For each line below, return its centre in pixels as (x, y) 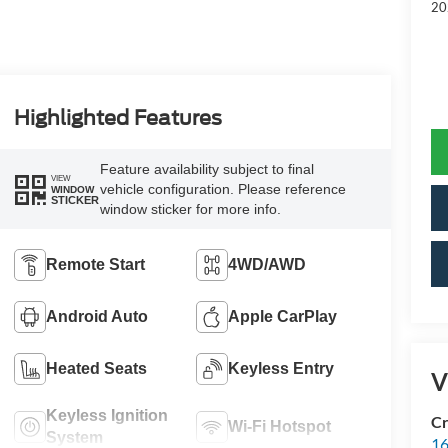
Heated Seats (96, 368)
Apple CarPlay (283, 316)
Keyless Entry (281, 368)
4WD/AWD (267, 264)
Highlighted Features (117, 118)
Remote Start (95, 264)
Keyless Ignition (106, 415)
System (74, 437)
